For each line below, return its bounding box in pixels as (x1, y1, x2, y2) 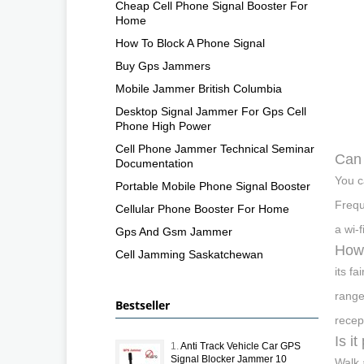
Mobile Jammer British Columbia (115, 81, 282, 95)
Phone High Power (115, 119, 211, 132)
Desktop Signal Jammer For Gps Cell (115, 104, 306, 118)
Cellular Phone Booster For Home (115, 201, 289, 215)
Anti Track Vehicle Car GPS (180, 340, 301, 352)
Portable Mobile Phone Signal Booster (115, 179, 310, 193)
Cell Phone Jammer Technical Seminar (115, 141, 314, 155)
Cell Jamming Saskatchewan (115, 247, 263, 261)
